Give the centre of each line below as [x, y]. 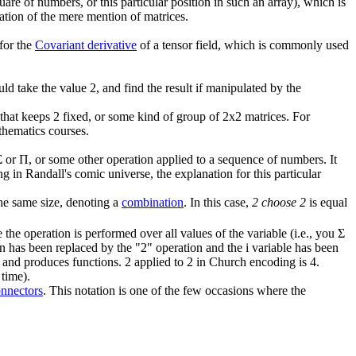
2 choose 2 [279, 203]
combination [153, 203]
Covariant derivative [86, 45]
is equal [327, 203]
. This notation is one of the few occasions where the [174, 290]
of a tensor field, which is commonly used [243, 45]
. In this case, [218, 203]
